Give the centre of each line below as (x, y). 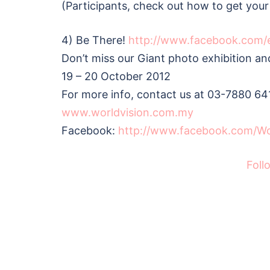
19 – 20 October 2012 (116, 76)
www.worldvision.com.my (127, 112)
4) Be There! (95, 40)
